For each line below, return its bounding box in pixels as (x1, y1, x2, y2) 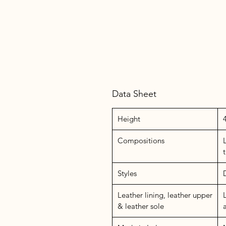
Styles (118, 168, 137, 178)
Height (118, 114, 140, 124)
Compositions (118, 135, 164, 145)
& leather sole (118, 201, 164, 211)
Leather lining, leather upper (118, 190, 212, 200)
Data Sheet (112, 88, 156, 99)
